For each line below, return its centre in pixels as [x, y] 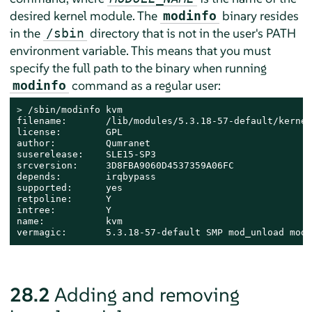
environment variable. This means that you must [140, 50]
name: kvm [69, 221]
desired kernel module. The [85, 15]
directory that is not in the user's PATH [191, 33]
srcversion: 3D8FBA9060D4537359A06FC [125, 165]
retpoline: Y [64, 198]
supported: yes [69, 187]
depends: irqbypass [86, 176]
